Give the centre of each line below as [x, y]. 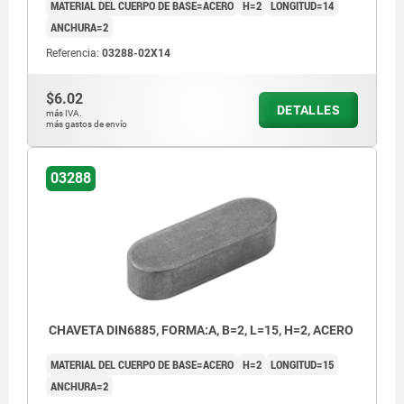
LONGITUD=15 [302, 364]
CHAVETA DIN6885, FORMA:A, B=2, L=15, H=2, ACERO [200, 330]
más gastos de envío [87, 124]
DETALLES [308, 110]
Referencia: [74, 54]
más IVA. [64, 114]
